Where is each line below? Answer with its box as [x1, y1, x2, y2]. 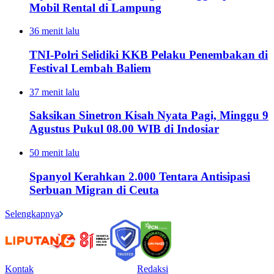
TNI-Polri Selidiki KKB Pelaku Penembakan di [29, 48, 268, 61]
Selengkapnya [5, 208, 59, 219]
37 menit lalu [29, 86, 80, 97]
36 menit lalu [29, 26, 80, 37]
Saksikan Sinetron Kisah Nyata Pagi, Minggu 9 [29, 109, 268, 122]
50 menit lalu [29, 147, 80, 158]
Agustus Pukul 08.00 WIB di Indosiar [29, 122, 219, 136]
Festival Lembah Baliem [29, 61, 151, 75]
